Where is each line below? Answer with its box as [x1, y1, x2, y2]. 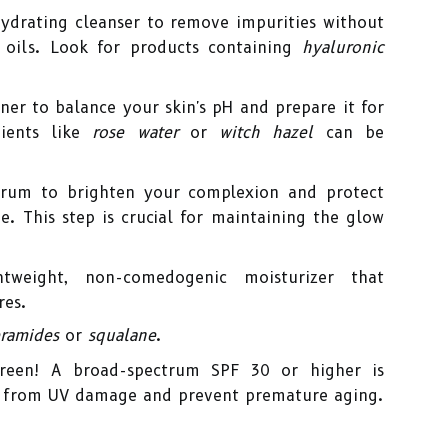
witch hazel [219, 123, 314, 142]
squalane [88, 326, 156, 345]
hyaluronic [302, 38, 384, 57]
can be [313, 123, 385, 142]
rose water [92, 123, 178, 142]
